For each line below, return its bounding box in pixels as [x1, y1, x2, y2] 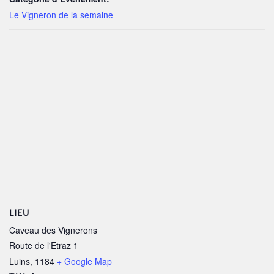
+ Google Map [57, 255, 112, 267]
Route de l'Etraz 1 [9, 239, 78, 251]
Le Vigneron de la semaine [9, 9, 113, 21]
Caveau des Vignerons [9, 224, 97, 236]
